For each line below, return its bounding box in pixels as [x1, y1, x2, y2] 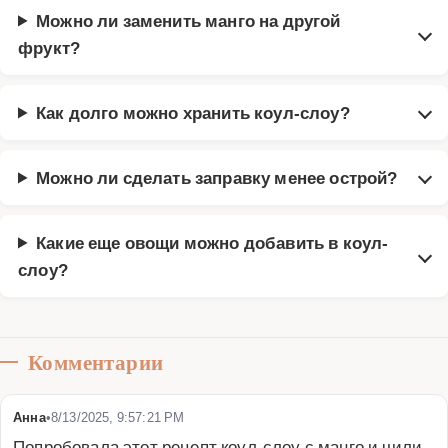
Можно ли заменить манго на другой [36, 8, 341, 31]
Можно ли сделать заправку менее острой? [36, 165, 398, 188]
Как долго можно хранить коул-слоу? [36, 100, 350, 123]
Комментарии [28, 349, 164, 375]
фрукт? [18, 35, 81, 58]
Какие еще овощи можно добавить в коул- [36, 230, 389, 253]
